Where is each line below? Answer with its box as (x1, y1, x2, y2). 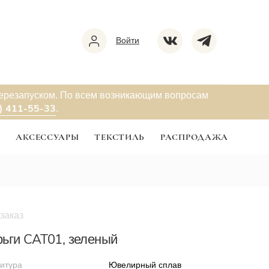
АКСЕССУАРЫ (16, 131, 79, 143)
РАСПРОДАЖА (160, 131, 229, 143)
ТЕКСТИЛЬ (94, 131, 145, 143)
